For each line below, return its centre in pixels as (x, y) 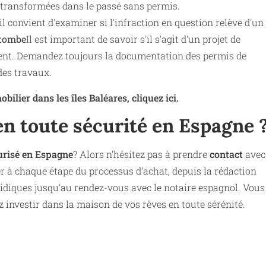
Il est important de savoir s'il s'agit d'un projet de (133, 39)
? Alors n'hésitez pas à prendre (141, 154)
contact (226, 154)
